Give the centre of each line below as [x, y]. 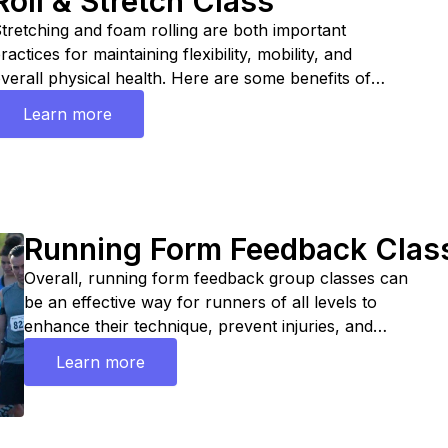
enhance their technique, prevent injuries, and [198, 326]
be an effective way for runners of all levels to [200, 302]
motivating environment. [115, 374]
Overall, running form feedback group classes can [216, 278]
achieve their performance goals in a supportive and [223, 350]
